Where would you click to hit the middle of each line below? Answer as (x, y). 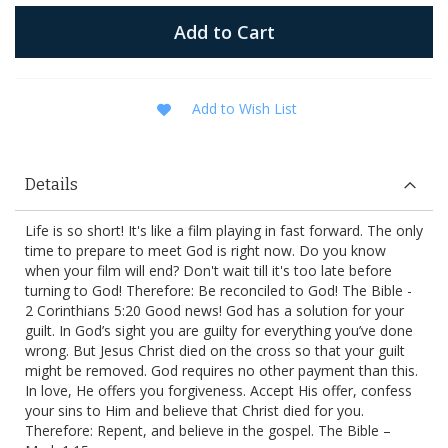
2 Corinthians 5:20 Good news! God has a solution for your (214, 310)
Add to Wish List (244, 108)
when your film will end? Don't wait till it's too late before (208, 270)
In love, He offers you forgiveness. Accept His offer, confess (218, 390)
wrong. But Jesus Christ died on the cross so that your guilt (215, 350)
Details (51, 184)
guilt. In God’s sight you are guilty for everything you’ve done (219, 330)
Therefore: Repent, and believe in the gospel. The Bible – (208, 430)
